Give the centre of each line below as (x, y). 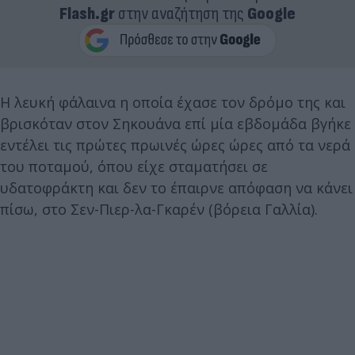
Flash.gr (87, 14)
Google (271, 14)
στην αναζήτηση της (181, 14)
